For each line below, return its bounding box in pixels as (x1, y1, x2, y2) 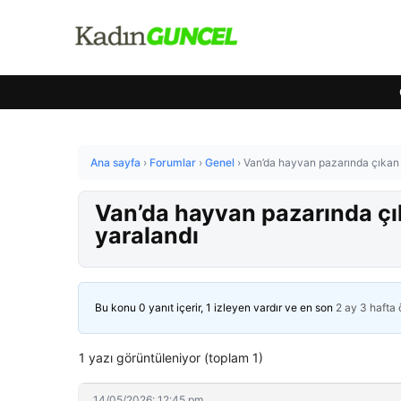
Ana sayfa (90, 156, 141, 169)
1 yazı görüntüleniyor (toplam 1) (79, 350, 263, 365)
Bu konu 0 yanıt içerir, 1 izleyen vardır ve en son (95, 301, 336, 314)
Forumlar (149, 156, 196, 169)
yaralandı (95, 222, 199, 249)
